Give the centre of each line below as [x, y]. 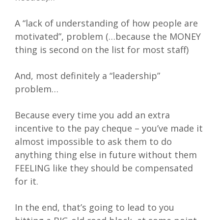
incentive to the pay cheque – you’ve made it [109, 128]
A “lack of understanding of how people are [106, 23]
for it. [27, 181]
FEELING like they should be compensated [104, 168]
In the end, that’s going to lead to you [95, 207]
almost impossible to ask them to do [93, 142]
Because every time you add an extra [92, 115]
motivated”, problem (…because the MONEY [108, 37]
